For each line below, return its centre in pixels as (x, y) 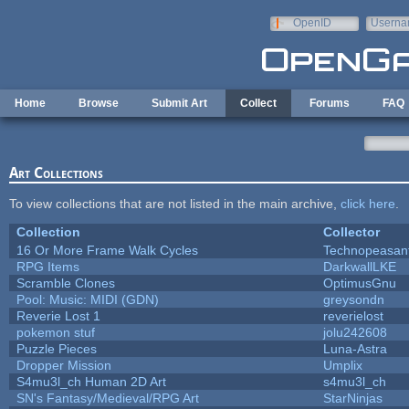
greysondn (353, 299)
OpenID (312, 23)
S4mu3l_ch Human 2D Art (91, 381)
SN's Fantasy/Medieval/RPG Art (107, 398)
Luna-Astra (355, 348)
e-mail (386, 36)
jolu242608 (355, 332)
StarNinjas (352, 398)
